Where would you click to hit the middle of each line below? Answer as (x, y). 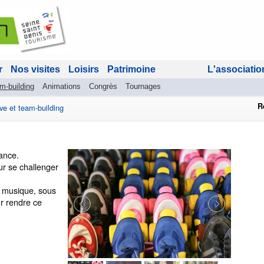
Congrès (103, 87)
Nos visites (35, 70)
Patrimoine (131, 70)
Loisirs (84, 70)
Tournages (143, 87)
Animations (62, 87)
